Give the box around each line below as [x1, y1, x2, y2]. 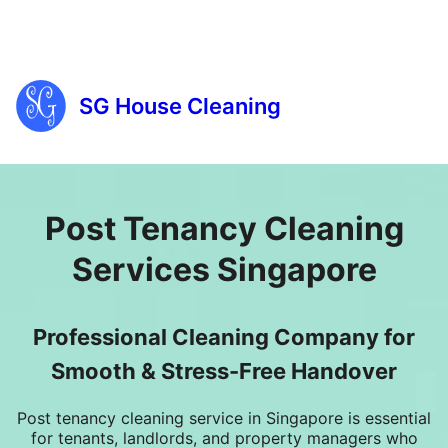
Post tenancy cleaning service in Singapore [17, 408, 343, 428]
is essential [343, 408, 431, 428]
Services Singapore [71, 250, 377, 289]
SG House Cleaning [79, 92, 281, 119]
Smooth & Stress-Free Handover [51, 358, 397, 384]
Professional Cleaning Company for [33, 324, 415, 350]
